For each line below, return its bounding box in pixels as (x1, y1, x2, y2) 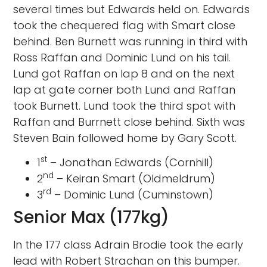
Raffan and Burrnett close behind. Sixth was (13, 114, 246, 129)
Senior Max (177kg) (13, 205, 170, 229)
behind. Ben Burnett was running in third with (13, 33, 248, 49)
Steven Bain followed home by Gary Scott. (13, 130, 237, 145)
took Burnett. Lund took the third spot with (13, 98, 236, 113)
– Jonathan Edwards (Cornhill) (47, 154, 214, 170)
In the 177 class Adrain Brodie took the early (13, 237, 244, 252)
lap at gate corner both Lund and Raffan (13, 82, 236, 97)
